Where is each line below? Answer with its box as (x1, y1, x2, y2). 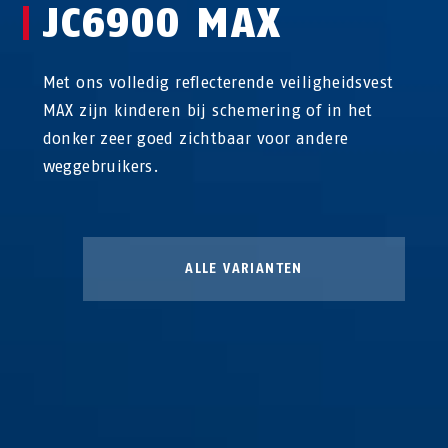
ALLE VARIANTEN (185, 260, 303, 277)
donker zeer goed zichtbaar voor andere (42, 129, 349, 148)
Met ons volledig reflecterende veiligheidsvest (42, 73, 394, 92)
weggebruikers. (42, 157, 160, 176)
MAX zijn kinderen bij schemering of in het (42, 101, 373, 120)
